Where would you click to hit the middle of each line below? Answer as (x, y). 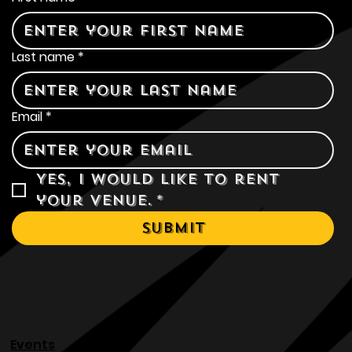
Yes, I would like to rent (158, 229)
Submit (173, 278)
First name (44, 47)
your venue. (94, 250)
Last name (44, 107)
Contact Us (49, 16)
